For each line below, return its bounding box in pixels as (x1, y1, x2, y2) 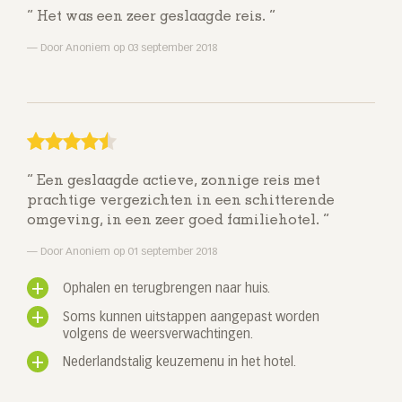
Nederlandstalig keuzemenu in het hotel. (63, 356, 296, 370)
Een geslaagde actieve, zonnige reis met (33, 174, 320, 189)
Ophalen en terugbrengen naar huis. (63, 283, 270, 296)
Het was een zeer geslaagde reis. (33, 10, 269, 25)
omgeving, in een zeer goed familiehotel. (27, 214, 323, 229)
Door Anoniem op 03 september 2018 (38, 43, 217, 55)
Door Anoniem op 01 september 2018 (38, 247, 217, 258)
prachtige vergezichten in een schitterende (27, 194, 335, 209)
